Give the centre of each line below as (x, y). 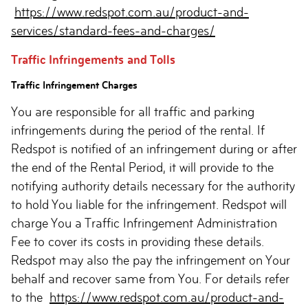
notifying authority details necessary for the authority (153, 186)
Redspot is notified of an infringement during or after (154, 149)
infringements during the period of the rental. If (138, 130)
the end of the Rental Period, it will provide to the (142, 167)
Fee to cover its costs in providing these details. (137, 242)
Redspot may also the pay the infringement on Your (151, 260)
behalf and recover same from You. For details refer (150, 279)
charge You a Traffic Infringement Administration (144, 223)
